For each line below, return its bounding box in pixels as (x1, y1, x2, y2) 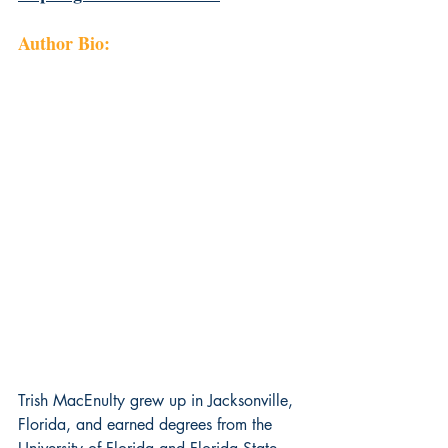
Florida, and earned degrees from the (18, 413, 277, 435)
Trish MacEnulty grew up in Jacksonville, (18, 389, 298, 411)
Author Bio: (18, 29, 110, 56)
